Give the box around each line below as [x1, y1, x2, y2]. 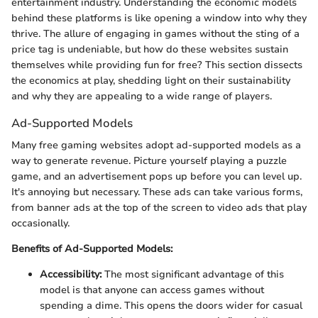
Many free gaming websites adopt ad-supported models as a [11, 138, 301, 152]
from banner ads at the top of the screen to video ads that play [11, 201, 307, 214]
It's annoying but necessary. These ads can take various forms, [11, 185, 302, 199]
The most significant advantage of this [102, 268, 284, 281]
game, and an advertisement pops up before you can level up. [11, 170, 302, 183]
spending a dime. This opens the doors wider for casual [40, 299, 302, 312]
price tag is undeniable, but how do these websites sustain [11, 42, 288, 56]
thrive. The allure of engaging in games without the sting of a [11, 26, 300, 40]
